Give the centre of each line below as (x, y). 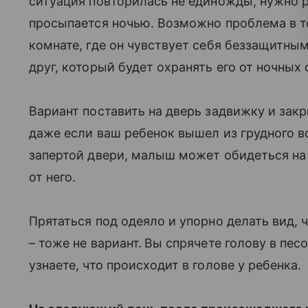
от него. (53, 177)
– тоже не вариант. (85, 243)
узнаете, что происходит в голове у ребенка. (165, 265)
